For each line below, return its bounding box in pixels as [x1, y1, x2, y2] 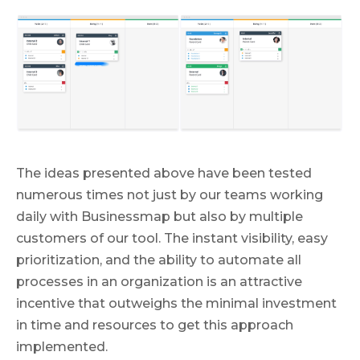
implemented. [16, 339, 108, 355]
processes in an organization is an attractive [16, 274, 302, 290]
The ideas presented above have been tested [16, 166, 312, 182]
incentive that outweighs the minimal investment [16, 296, 337, 312]
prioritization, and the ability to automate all [16, 252, 301, 268]
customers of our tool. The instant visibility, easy [16, 231, 328, 247]
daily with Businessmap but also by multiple [16, 209, 303, 225]
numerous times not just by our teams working [16, 187, 323, 203]
